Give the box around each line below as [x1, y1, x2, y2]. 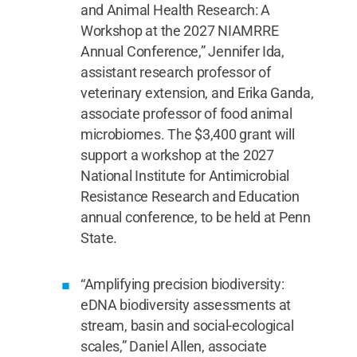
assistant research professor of [80, 64, 271, 80]
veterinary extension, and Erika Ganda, [80, 84, 314, 101]
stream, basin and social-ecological [80, 317, 294, 334]
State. [80, 229, 118, 246]
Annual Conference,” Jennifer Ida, [80, 43, 284, 60]
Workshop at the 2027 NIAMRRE [80, 22, 279, 39]
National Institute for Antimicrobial [80, 167, 290, 184]
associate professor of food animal [80, 105, 292, 122]
